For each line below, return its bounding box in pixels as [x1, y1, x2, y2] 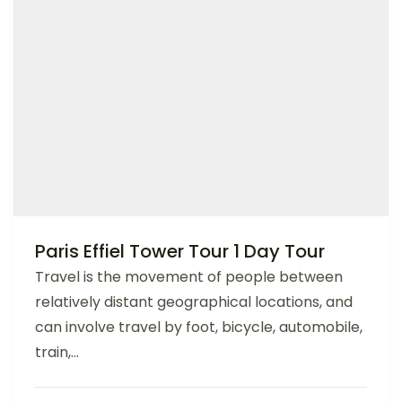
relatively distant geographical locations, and [35, 291, 353, 312]
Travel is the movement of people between [35, 266, 343, 287]
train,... [35, 341, 79, 363]
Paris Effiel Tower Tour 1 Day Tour [35, 238, 325, 264]
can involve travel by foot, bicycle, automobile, [35, 316, 363, 337]
